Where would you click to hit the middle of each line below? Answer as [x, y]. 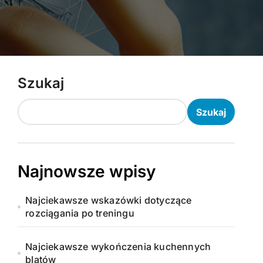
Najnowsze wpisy [87, 171]
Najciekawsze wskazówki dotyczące [109, 200]
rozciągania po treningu [80, 213]
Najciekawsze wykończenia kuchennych [118, 247]
